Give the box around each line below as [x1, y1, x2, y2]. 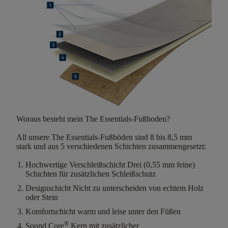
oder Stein [25, 193, 58, 202]
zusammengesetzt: [146, 142, 206, 151]
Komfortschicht [25, 207, 75, 216]
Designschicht [25, 184, 71, 193]
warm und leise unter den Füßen [75, 207, 181, 216]
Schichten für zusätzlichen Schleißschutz [25, 169, 156, 179]
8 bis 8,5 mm [150, 133, 192, 142]
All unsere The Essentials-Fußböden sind [16, 133, 150, 142]
